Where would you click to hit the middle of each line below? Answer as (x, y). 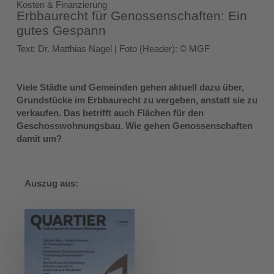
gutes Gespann (61, 30)
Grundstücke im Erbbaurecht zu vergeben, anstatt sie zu (137, 100)
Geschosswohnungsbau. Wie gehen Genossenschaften (134, 125)
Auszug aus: (52, 183)
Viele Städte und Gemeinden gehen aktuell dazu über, (130, 87)
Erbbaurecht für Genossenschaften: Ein (131, 15)
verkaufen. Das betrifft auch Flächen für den (110, 113)
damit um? (39, 138)
